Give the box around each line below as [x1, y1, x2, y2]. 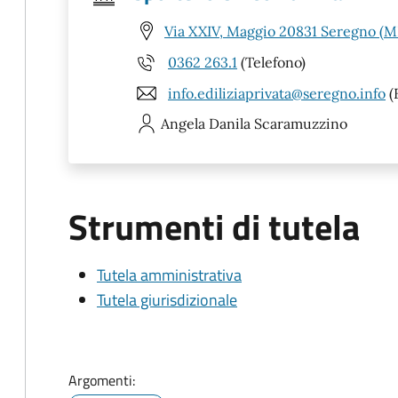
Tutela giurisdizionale [97, 288, 237, 312]
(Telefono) [237, 52, 306, 71]
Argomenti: [68, 370, 135, 391]
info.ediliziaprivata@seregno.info [168, 84, 386, 102]
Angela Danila [161, 115, 251, 132]
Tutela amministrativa [97, 263, 242, 287]
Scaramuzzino [254, 115, 347, 132]
